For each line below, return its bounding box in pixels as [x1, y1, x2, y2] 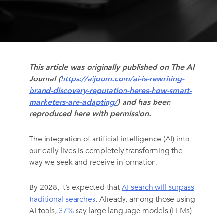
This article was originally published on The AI [29, 62, 194, 73]
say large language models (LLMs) [73, 205, 192, 216]
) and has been [117, 97, 170, 108]
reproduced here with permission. [29, 108, 151, 119]
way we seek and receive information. [29, 157, 158, 168]
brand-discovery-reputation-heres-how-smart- [29, 85, 192, 96]
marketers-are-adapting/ [29, 97, 117, 108]
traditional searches [29, 194, 95, 204]
